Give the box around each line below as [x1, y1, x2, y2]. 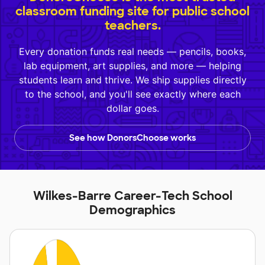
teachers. [104, 18, 161, 34]
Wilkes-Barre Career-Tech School [33, 188, 232, 204]
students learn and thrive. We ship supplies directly [18, 74, 247, 86]
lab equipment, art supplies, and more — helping [24, 60, 241, 72]
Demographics [89, 202, 176, 218]
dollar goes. [106, 102, 159, 115]
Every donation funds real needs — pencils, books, [19, 46, 246, 58]
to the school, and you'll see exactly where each [24, 88, 241, 101]
